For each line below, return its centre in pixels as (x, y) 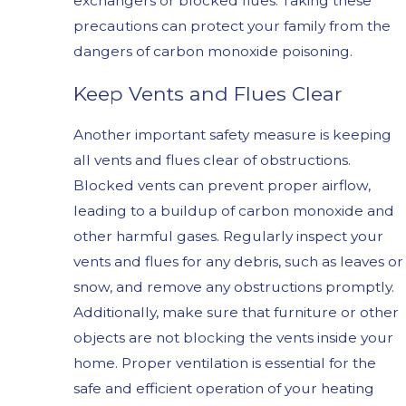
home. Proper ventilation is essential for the (224, 362)
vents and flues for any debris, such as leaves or (238, 261)
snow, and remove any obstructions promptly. (233, 286)
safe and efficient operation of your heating (223, 388)
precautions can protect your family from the (232, 26)
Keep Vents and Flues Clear (208, 93)
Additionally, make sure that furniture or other (236, 312)
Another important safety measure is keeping (232, 134)
